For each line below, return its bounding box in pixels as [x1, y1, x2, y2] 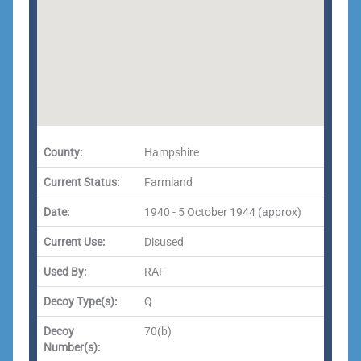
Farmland [144, 176, 193, 189]
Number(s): [44, 341, 100, 354]
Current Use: [44, 235, 105, 248]
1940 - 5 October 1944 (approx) [144, 205, 301, 218]
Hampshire [144, 146, 199, 159]
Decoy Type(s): [44, 295, 117, 308]
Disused [144, 235, 184, 248]
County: [44, 146, 82, 159]
